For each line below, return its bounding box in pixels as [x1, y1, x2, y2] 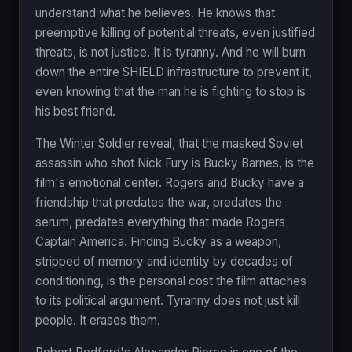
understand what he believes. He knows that [35, 5, 275, 20]
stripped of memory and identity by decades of [35, 253, 293, 269]
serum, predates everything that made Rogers [35, 214, 285, 229]
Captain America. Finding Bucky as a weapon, [35, 233, 281, 249]
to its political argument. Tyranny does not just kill [35, 292, 300, 308]
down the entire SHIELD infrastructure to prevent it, [35, 64, 312, 79]
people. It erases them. [35, 312, 160, 328]
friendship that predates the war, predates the [35, 194, 282, 210]
